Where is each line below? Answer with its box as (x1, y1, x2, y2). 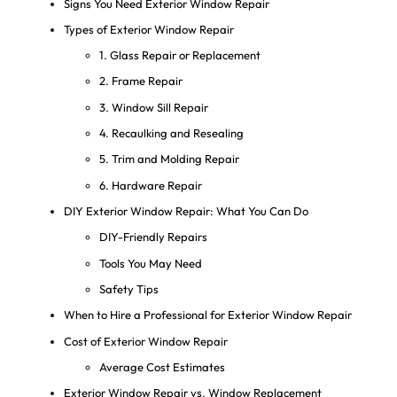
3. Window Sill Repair (98, 99, 208, 114)
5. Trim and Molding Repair (98, 152, 239, 167)
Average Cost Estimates (98, 359, 225, 374)
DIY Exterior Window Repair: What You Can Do (63, 204, 308, 219)
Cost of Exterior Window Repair (63, 333, 228, 348)
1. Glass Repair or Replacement (98, 47, 261, 62)
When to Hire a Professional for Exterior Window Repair (63, 307, 352, 323)
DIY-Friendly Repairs (98, 230, 207, 245)
